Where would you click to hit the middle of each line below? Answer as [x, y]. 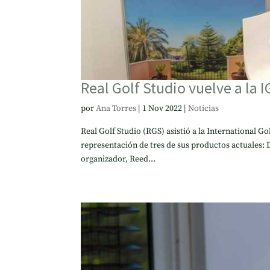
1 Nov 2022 [162, 109]
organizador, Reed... [118, 159]
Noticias [204, 109]
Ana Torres [116, 109]
